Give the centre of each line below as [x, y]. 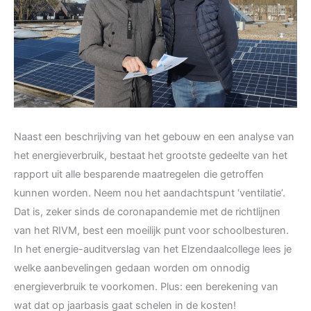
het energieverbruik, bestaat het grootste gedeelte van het [151, 155]
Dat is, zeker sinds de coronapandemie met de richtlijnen [147, 211]
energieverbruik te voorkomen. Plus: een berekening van [146, 286]
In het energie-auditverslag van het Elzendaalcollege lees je [153, 249]
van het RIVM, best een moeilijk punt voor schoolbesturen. [151, 230]
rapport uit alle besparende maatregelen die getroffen [139, 174]
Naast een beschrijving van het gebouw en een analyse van [154, 136]
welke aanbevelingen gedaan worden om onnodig [132, 268]
